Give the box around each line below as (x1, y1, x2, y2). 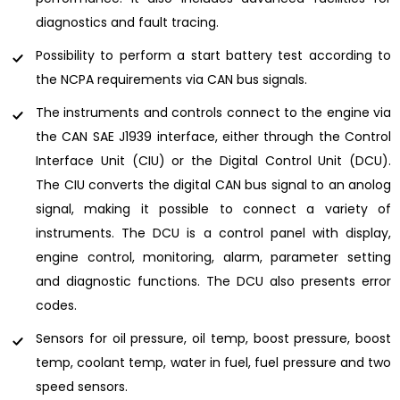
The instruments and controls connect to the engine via (36, 103, 391, 121)
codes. (36, 296, 77, 314)
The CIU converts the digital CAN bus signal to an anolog (36, 175, 391, 194)
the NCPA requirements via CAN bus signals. (36, 70, 307, 88)
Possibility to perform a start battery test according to (36, 46, 391, 64)
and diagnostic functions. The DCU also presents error (36, 271, 391, 290)
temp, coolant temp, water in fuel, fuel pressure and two (36, 353, 391, 371)
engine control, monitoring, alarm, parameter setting (36, 247, 391, 266)
